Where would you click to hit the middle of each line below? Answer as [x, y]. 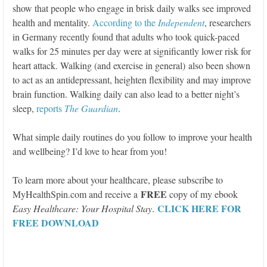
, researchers [228, 22]
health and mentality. [52, 22]
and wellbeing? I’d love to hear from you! [90, 151]
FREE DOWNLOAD [56, 222]
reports [50, 108]
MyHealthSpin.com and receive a [77, 194]
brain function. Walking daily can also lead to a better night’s [126, 94]
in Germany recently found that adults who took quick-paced [126, 36]
